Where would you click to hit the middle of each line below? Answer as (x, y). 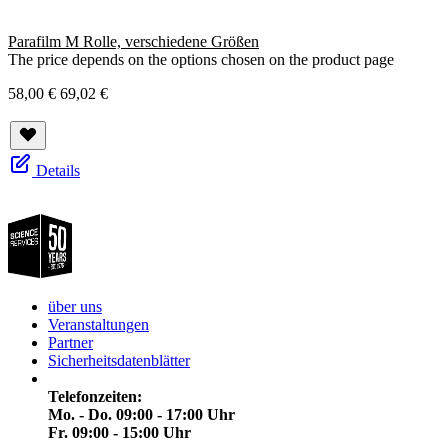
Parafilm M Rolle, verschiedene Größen (133, 42)
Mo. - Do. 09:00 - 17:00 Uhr (141, 415)
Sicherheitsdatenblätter (119, 361)
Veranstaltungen (98, 325)
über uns (75, 307)
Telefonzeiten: (95, 397)
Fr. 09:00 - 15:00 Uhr (119, 433)
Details (58, 171)
